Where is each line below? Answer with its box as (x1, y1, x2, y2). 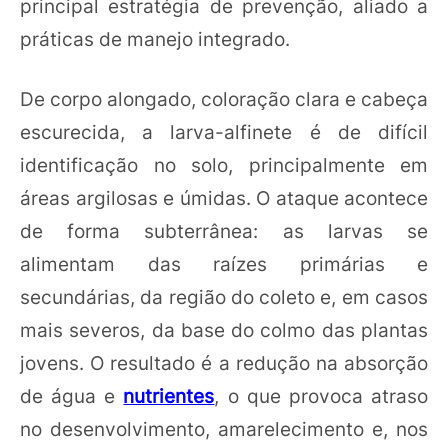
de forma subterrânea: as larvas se (20, 218, 428, 243)
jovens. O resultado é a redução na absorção (20, 350, 428, 375)
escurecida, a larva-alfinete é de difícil (20, 119, 428, 144)
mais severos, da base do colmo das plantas (20, 317, 428, 342)
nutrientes (123, 383, 215, 408)
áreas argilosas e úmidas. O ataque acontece (20, 185, 428, 210)
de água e (20, 383, 124, 408)
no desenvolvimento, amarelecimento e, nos (20, 416, 428, 441)
